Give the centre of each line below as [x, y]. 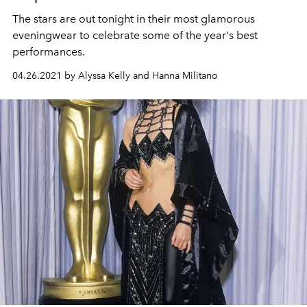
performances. [49, 52]
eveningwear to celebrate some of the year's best [135, 36]
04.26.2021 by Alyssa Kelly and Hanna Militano [115, 76]
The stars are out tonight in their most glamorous [134, 19]
